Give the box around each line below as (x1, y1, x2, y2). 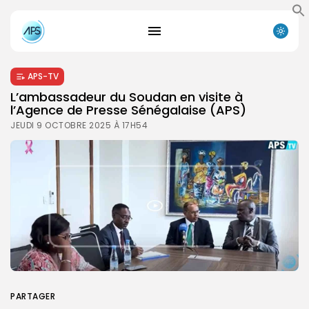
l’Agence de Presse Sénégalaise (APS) (10, 101, 246, 119)
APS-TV (28, 70, 59, 82)
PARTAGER (10, 290, 55, 302)
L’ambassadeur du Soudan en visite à (10, 88, 243, 106)
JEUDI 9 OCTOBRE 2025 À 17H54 (10, 119, 148, 131)
